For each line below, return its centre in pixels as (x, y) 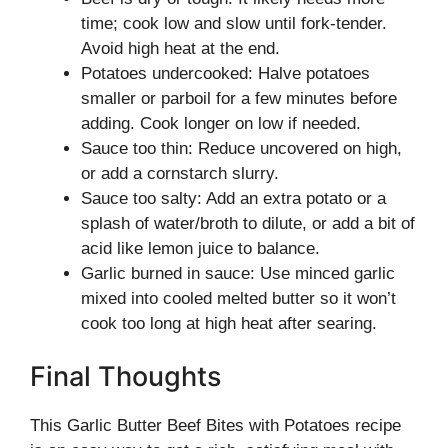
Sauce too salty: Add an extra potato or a (233, 198)
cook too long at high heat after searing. (229, 323)
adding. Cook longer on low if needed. (221, 123)
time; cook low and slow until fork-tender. (234, 23)
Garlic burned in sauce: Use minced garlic (238, 273)
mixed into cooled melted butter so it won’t (238, 298)
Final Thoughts (125, 376)
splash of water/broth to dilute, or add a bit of (248, 223)
